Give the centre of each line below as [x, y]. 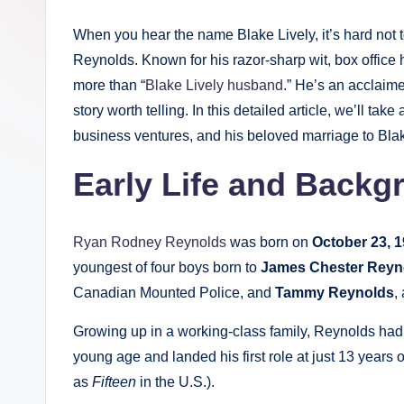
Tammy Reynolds [335, 293]
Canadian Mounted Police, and [174, 293]
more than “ [109, 85]
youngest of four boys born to [167, 267]
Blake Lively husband [214, 85]
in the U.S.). [175, 382]
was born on [269, 242]
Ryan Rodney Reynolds [150, 242]
